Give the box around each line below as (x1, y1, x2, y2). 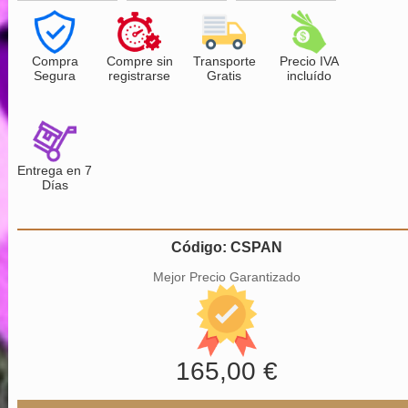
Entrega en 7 (17, 162, 93, 178)
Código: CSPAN (171, 239, 283, 255)
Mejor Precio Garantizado (153, 269, 301, 284)
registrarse (108, 67, 171, 83)
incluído (286, 67, 331, 83)
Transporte (192, 53, 256, 68)
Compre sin (106, 53, 173, 68)
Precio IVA (279, 53, 339, 68)
